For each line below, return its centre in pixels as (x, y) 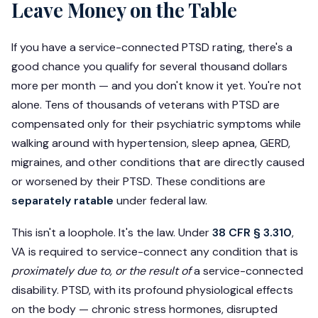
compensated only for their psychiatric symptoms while (156, 124)
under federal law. (160, 201)
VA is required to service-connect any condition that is (155, 252)
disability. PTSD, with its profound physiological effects (152, 290)
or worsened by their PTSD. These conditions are (138, 182)
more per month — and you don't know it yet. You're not (157, 86)
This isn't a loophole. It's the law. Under (112, 233)
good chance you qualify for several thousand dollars (149, 67)
